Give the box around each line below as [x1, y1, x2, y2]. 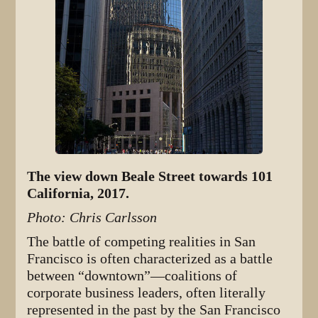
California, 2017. [27, 185, 130, 202]
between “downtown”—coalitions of [27, 267, 238, 284]
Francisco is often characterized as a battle [27, 250, 273, 267]
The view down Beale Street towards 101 [27, 168, 273, 185]
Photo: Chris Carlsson [27, 209, 158, 226]
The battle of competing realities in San [27, 233, 256, 250]
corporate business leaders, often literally [27, 284, 266, 301]
